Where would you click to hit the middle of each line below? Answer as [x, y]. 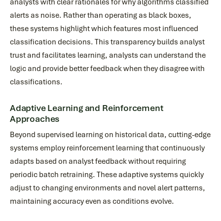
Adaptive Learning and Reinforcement [87, 108]
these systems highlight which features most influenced [104, 29]
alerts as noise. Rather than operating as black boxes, [101, 15]
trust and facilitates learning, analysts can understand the [108, 55]
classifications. [36, 82]
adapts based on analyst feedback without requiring [98, 161]
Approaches [35, 119]
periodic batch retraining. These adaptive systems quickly [107, 175]
